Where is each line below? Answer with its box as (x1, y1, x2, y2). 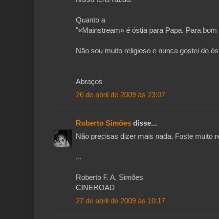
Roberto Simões (76, 119, 131, 128)
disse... (131, 119, 157, 128)
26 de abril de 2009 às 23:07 (76, 90, 165, 99)
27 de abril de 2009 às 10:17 (76, 197, 165, 205)
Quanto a (76, 16, 105, 24)
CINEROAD (76, 183, 115, 192)
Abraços (76, 77, 103, 86)
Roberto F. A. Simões (76, 173, 143, 182)
